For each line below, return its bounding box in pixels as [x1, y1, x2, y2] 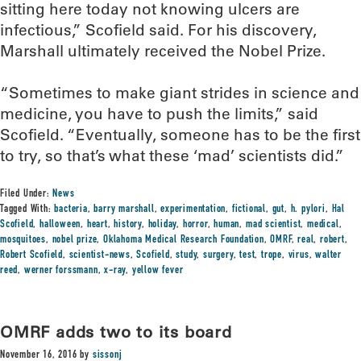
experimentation [160, 204, 226, 215]
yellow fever [131, 265, 184, 276]
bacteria [54, 204, 88, 215]
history [114, 219, 143, 230]
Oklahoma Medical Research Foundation [103, 234, 264, 246]
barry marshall [93, 204, 155, 215]
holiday [147, 219, 177, 230]
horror [182, 219, 208, 230]
